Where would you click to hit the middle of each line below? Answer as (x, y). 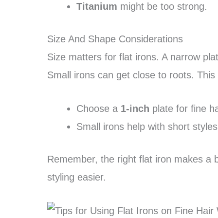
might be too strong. (162, 6)
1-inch (135, 109)
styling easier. (77, 177)
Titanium (97, 6)
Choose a (99, 109)
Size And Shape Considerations (115, 39)
